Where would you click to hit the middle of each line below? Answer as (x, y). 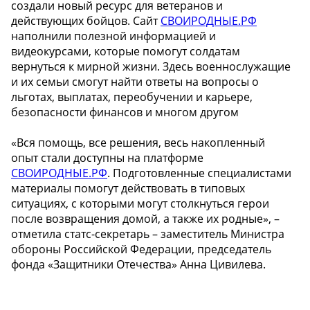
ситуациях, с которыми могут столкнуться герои (140, 204)
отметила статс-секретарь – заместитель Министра (148, 234)
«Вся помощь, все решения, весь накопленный (138, 143)
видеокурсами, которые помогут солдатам (126, 52)
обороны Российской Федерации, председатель (141, 249)
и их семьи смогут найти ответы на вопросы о (135, 82)
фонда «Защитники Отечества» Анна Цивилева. (138, 265)
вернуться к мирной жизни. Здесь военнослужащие (151, 67)
